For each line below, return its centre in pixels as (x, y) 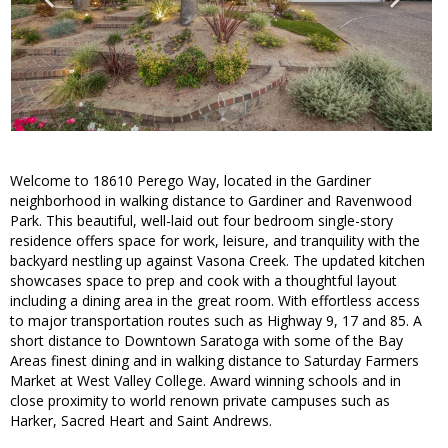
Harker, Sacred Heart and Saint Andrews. (141, 421)
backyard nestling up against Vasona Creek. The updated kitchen (217, 261)
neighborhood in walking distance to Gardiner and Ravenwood (211, 201)
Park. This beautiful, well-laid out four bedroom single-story (201, 221)
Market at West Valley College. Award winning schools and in (205, 381)
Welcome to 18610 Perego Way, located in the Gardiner (190, 181)
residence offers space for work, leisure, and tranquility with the (215, 241)
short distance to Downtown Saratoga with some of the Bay (206, 341)
